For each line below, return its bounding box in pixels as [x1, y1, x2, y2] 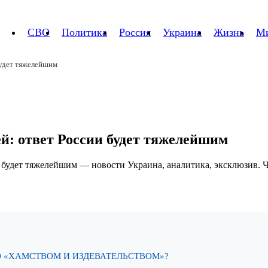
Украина [163, 26, 202, 38]
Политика [62, 26, 107, 38]
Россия [119, 26, 151, 38]
